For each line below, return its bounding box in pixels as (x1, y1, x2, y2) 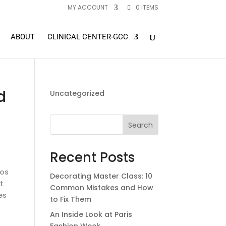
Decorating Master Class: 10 (49, 171, 152, 181)
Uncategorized (49, 88, 104, 98)
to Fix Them (49, 194, 91, 204)
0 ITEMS (135, 3, 158, 12)
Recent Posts (49, 148, 135, 166)
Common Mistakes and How (49, 183, 153, 193)
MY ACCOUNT (67, 3, 108, 12)
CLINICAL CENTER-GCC (47, 32, 128, 41)
